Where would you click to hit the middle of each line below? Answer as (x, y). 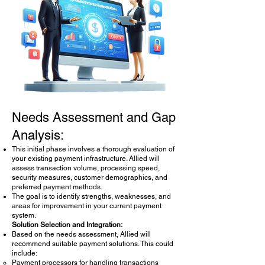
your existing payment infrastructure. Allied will (86, 159)
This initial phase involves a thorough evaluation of (93, 149)
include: (25, 253)
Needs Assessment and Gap (94, 117)
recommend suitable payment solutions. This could (93, 244)
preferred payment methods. (57, 187)
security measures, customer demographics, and (90, 177)
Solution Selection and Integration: (67, 225)
